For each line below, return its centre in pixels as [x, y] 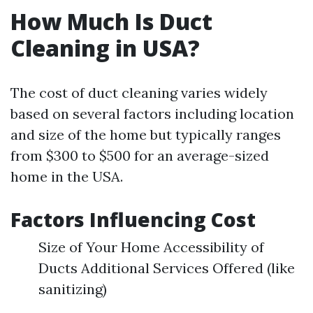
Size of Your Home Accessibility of [151, 247]
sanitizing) [73, 289]
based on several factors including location [152, 114]
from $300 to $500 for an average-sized [140, 155]
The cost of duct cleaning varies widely [139, 93]
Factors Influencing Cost [133, 219]
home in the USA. [67, 176]
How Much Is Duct [111, 21]
